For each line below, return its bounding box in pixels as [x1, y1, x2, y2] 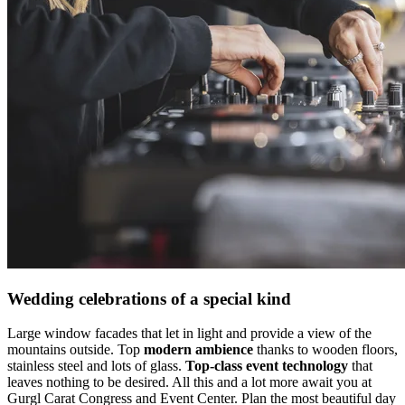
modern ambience [144, 342, 253, 358]
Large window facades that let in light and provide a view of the [7, 325, 372, 342]
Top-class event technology [185, 358, 348, 374]
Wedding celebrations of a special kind [7, 288, 291, 308]
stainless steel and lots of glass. [7, 358, 185, 374]
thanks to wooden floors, [253, 342, 398, 358]
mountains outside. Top [7, 342, 144, 358]
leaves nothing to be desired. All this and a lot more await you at [7, 374, 372, 391]
